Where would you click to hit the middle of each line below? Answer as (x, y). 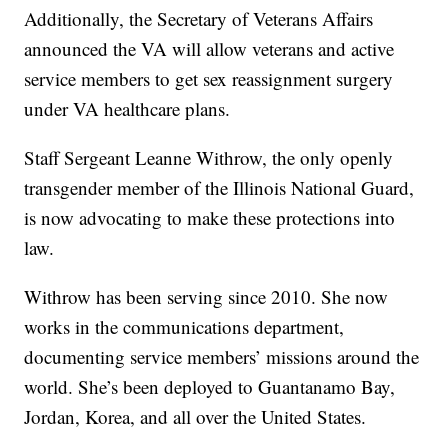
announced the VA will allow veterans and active (209, 48)
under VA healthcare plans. (127, 108)
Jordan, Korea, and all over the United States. (195, 416)
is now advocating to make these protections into (210, 217)
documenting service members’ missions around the (222, 356)
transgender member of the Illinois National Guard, (219, 187)
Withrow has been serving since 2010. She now (206, 296)
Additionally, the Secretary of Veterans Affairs (199, 18)
